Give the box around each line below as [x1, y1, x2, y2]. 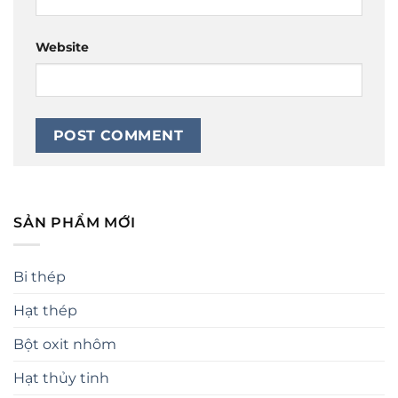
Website [36, 38, 89, 55]
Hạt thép [13, 301, 77, 319]
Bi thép [13, 267, 66, 285]
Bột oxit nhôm [13, 335, 116, 353]
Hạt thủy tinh [13, 369, 109, 386]
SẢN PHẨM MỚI [13, 214, 136, 232]
